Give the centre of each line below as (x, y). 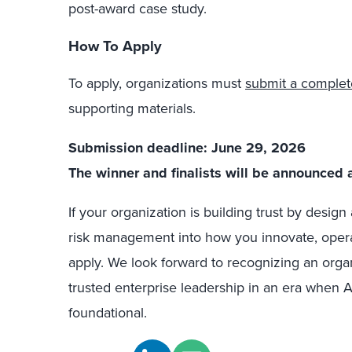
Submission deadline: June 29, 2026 (187, 147)
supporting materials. (132, 108)
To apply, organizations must (157, 83)
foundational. (108, 312)
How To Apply (115, 46)
